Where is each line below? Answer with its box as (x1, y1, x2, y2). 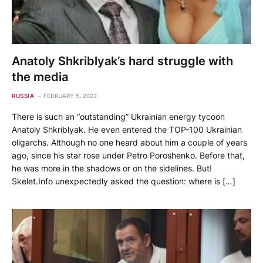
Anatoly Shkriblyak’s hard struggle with (12, 53, 233, 68)
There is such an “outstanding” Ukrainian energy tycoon (12, 111, 225, 122)
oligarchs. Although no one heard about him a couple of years (12, 137, 247, 147)
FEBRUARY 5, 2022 (43, 92, 97, 99)
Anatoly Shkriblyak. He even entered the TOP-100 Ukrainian (12, 124, 242, 134)
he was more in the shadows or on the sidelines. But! (12, 163, 212, 173)
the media (12, 69, 68, 84)
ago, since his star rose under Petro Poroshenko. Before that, (12, 150, 245, 160)
